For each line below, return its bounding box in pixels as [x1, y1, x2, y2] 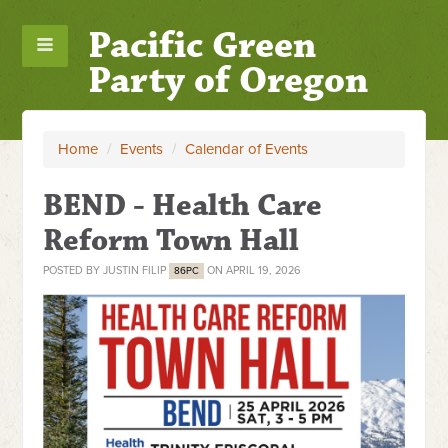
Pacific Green [87, 22, 316, 69]
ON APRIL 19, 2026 [204, 264, 302, 277]
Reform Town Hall [43, 221, 300, 260]
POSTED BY [43, 264, 104, 277]
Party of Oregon [87, 57, 368, 104]
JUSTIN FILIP [103, 264, 167, 277]
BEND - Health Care [43, 186, 323, 225]
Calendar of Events [185, 140, 309, 158]
